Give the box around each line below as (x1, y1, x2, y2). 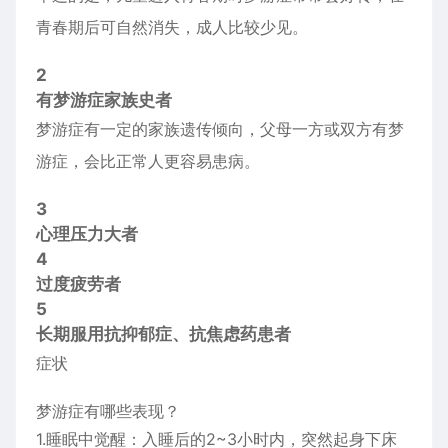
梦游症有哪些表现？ (36, 401, 180, 421)
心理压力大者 (36, 224, 138, 244)
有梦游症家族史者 (36, 90, 172, 110)
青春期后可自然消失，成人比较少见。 (36, 17, 308, 37)
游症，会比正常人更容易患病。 (36, 151, 260, 171)
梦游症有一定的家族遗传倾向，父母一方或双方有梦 (36, 119, 404, 139)
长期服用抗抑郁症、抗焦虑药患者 (36, 324, 291, 344)
